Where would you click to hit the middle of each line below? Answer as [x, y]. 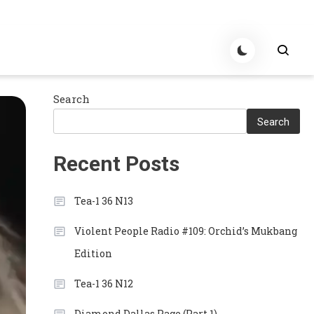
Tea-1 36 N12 [103, 284]
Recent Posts [116, 164]
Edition [93, 253]
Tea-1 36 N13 [103, 201]
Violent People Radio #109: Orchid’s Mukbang [185, 231]
